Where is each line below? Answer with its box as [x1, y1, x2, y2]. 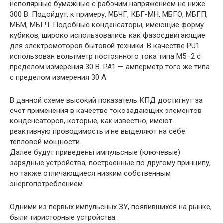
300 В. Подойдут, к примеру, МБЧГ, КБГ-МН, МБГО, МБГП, [10, 10, 208, 19]
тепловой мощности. [10, 137, 81, 147]
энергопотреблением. [10, 179, 84, 189]
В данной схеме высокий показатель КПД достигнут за [10, 96, 203, 105]
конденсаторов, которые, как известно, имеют [10, 116, 172, 126]
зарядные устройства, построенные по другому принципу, [10, 158, 211, 168]
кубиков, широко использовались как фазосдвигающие [10, 31, 205, 40]
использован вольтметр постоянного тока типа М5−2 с [10, 52, 201, 61]
